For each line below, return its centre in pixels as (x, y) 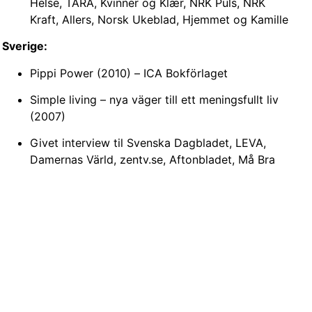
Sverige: (25, 46)
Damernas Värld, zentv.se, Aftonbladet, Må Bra (153, 160)
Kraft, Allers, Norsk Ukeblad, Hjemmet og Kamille (159, 19)
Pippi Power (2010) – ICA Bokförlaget (129, 73)
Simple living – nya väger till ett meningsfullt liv (155, 100)
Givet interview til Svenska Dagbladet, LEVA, (148, 143)
